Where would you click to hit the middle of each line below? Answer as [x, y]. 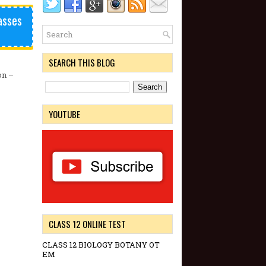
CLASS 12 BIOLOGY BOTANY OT [101, 245]
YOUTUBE [64, 114]
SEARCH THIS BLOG [82, 62]
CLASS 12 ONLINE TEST [87, 224]
